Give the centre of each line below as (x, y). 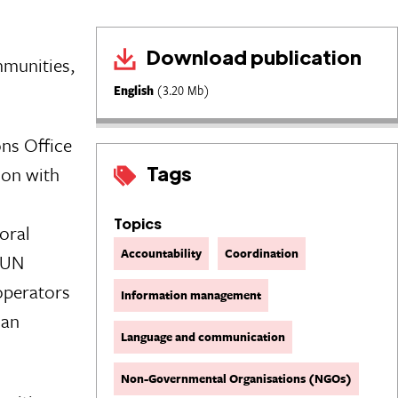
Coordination (262, 253)
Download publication (253, 56)
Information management (191, 295)
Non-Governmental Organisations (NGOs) (236, 378)
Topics (138, 223)
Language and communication (203, 336)
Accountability (161, 253)
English (135, 91)
